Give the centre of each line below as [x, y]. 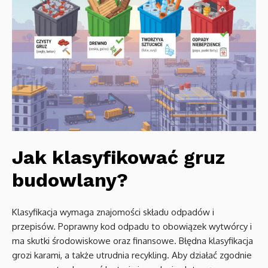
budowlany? [70, 180]
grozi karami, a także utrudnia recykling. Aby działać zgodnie [132, 255]
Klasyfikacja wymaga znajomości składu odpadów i [113, 212]
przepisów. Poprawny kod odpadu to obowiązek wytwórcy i [132, 226]
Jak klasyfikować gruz [118, 157]
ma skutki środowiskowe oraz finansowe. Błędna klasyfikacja [133, 241]
